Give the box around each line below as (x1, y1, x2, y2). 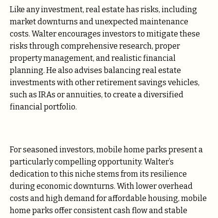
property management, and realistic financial (10, 53, 176, 63)
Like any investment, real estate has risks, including (10, 4, 197, 14)
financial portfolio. (10, 102, 80, 111)
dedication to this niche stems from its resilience (10, 169, 187, 179)
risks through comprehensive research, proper (10, 41, 180, 51)
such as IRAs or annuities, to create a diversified (10, 90, 183, 99)
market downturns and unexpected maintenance (10, 17, 188, 26)
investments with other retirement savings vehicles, (10, 77, 200, 87)
